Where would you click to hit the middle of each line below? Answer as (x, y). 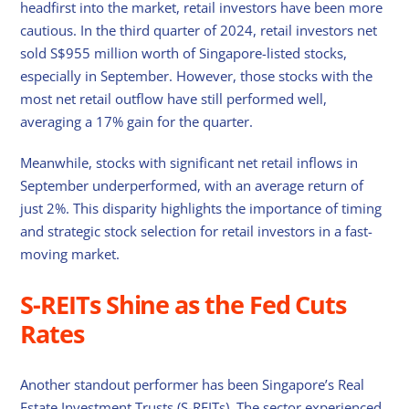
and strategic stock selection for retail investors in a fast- (197, 231)
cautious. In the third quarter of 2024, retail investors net (199, 31)
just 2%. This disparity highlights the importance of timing (201, 209)
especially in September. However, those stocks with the (197, 76)
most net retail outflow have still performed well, (174, 99)
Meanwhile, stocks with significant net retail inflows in (189, 163)
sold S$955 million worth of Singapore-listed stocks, (184, 53)
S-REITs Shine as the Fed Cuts (184, 305)
